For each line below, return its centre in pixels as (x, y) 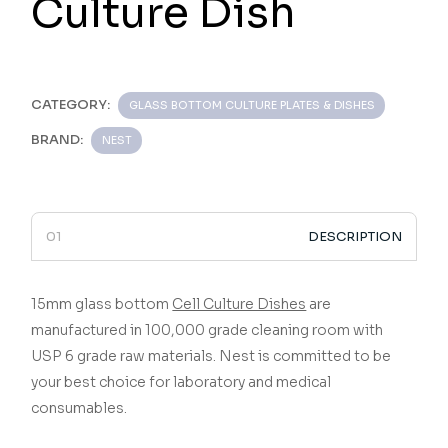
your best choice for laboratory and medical (181, 382)
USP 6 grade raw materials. (125, 356)
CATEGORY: (71, 105)
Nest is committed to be (305, 356)
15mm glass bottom (102, 304)
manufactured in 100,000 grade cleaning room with (207, 330)
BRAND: (57, 140)
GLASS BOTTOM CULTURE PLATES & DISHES (252, 105)
